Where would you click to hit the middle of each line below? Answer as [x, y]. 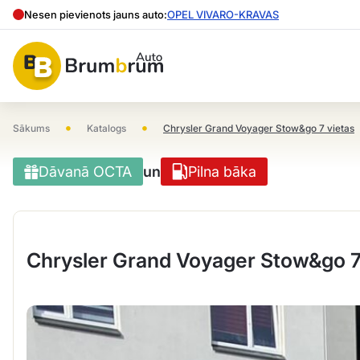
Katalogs [106, 128]
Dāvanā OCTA [85, 172]
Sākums [31, 128]
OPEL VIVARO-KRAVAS [223, 14]
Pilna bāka [223, 172]
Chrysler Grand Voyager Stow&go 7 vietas [259, 128]
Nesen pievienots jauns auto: [96, 14]
